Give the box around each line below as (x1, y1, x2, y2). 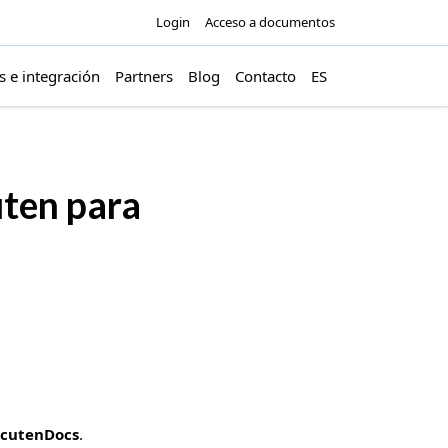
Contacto (235, 65, 297, 86)
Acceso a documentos (204, 13, 335, 31)
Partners (115, 65, 174, 86)
